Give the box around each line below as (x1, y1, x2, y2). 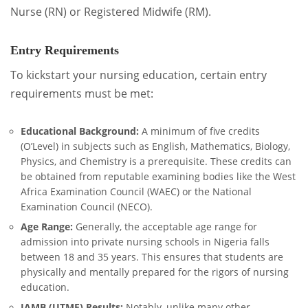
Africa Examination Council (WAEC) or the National (21, 186, 252, 199)
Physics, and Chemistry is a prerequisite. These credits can (21, 155, 291, 168)
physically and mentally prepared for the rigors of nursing (21, 266, 289, 279)
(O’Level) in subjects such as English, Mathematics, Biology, (21, 140, 290, 153)
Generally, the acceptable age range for (73, 221, 257, 234)
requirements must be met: (10, 86, 153, 102)
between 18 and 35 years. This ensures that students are (21, 251, 283, 264)
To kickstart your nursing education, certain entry (10, 67, 267, 83)
